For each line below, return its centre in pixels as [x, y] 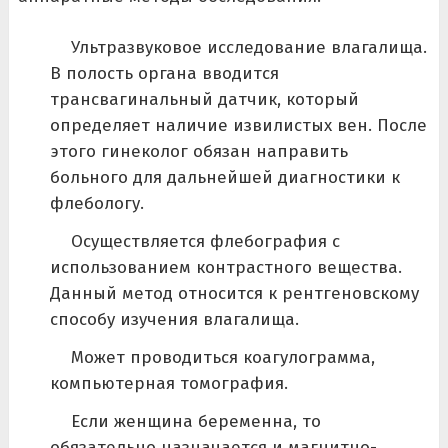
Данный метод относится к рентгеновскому [234, 294]
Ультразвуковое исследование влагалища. [248, 48]
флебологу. [96, 204]
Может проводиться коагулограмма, [222, 358]
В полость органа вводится [164, 74]
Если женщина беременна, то [195, 422]
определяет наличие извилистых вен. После [238, 126]
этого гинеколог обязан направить [198, 152]
